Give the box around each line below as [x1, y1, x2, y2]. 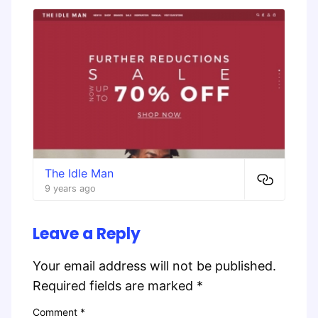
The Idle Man [45, 165, 114, 180]
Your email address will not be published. [33, 258, 276, 273]
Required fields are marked [33, 278, 197, 293]
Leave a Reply [33, 222, 141, 245]
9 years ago [45, 182, 96, 194]
